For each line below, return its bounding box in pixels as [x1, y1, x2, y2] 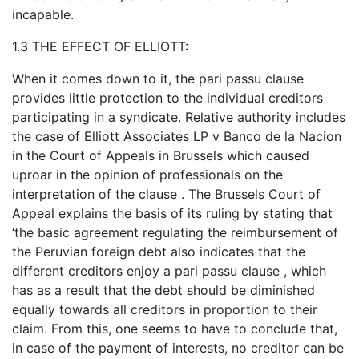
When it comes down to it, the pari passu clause [12, 71, 304, 87]
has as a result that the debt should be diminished [12, 282, 315, 299]
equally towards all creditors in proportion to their [12, 301, 317, 318]
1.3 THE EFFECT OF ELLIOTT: [12, 38, 188, 55]
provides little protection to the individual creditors [12, 90, 323, 107]
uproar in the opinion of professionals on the [12, 167, 283, 184]
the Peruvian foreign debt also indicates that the [12, 244, 305, 260]
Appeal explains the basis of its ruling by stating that [12, 205, 333, 222]
